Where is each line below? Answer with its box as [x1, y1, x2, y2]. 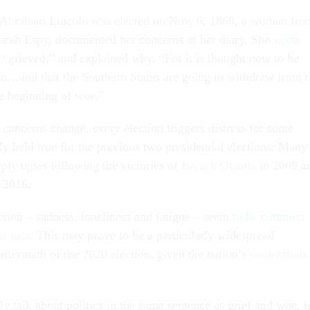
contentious [250, 247, 307, 262]
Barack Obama [181, 158, 256, 173]
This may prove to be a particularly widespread [33, 228, 274, 243]
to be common [232, 210, 304, 224]
